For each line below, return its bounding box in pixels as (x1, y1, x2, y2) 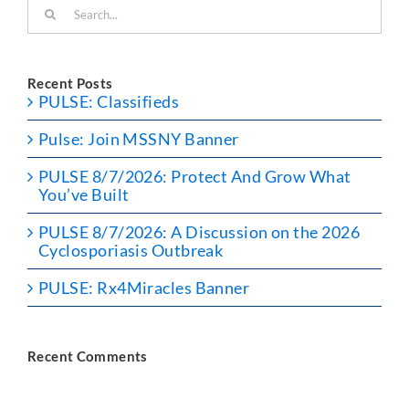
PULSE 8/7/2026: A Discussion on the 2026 (38, 221, 361, 242)
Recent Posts (27, 74, 113, 91)
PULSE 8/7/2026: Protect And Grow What (38, 165, 351, 186)
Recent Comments (27, 347, 148, 364)
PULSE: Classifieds (38, 90, 180, 111)
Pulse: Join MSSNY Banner (38, 128, 239, 149)
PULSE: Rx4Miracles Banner (38, 277, 250, 298)
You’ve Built (38, 184, 130, 204)
